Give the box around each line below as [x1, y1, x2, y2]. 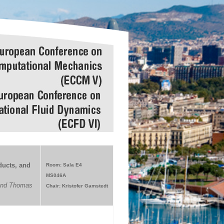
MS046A [45, 172, 66, 178]
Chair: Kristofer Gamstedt [45, 183, 108, 188]
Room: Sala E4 [45, 162, 82, 167]
